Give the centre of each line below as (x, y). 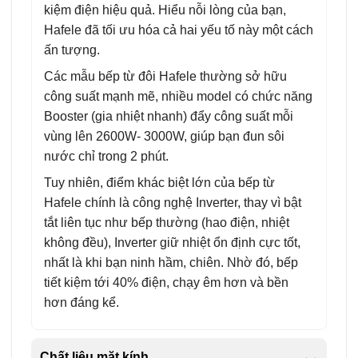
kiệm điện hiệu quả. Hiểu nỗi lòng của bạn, (165, 10)
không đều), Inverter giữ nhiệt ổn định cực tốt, (172, 242)
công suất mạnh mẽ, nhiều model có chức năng (178, 96)
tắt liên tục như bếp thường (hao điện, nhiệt (166, 222)
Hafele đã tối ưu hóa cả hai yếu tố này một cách (178, 30)
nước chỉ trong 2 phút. (106, 156)
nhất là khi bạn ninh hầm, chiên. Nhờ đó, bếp (171, 262)
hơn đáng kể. (81, 302)
